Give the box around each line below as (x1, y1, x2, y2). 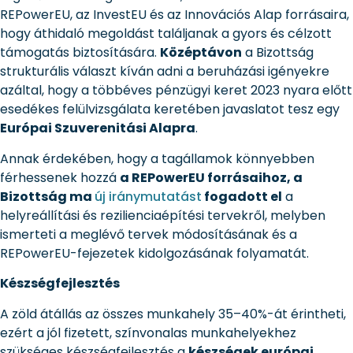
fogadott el (202, 187, 282, 206)
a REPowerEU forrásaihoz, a (120, 168, 303, 187)
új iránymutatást (95, 187, 202, 206)
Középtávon (160, 43, 242, 62)
